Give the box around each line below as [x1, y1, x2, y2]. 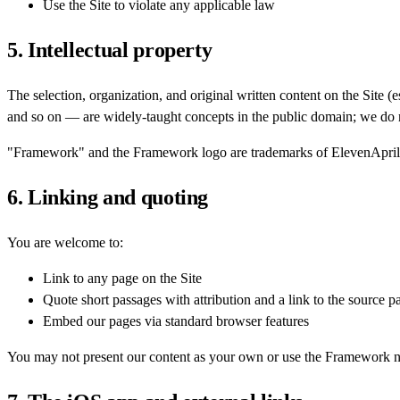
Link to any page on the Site [43, 270, 202, 286]
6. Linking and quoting [7, 185, 209, 209]
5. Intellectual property [7, 38, 212, 62]
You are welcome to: [7, 234, 123, 250]
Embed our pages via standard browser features [43, 312, 309, 329]
